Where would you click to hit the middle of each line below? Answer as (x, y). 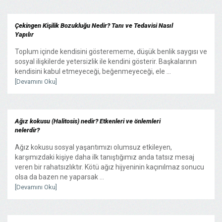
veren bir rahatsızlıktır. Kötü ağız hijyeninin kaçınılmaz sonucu (110, 167)
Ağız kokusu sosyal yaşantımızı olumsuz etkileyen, (93, 147)
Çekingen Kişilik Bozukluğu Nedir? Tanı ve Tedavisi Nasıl (94, 25)
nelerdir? (27, 130)
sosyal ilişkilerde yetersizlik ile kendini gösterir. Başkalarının (106, 61)
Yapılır (24, 34)
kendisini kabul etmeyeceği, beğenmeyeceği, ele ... (93, 71)
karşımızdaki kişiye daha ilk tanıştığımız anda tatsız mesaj (105, 157)
